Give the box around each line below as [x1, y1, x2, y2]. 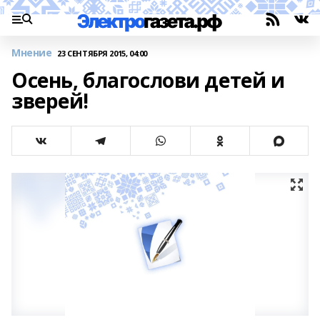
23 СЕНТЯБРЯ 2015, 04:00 [57, 47, 147, 59]
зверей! [11, 87, 89, 114]
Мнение [11, 46, 52, 59]
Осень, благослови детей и [11, 66, 285, 94]
